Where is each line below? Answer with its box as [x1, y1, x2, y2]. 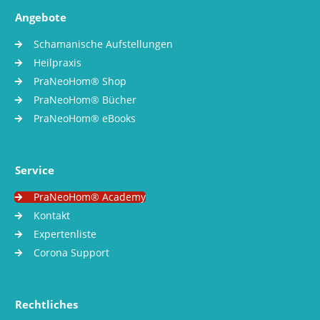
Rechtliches [15, 297, 78, 311]
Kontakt [34, 208, 70, 222]
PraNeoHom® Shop [34, 74, 126, 88]
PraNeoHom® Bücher [34, 92, 136, 106]
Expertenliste [34, 226, 96, 241]
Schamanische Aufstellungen [34, 36, 173, 51]
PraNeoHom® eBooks [34, 111, 136, 125]
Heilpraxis [34, 55, 81, 69]
